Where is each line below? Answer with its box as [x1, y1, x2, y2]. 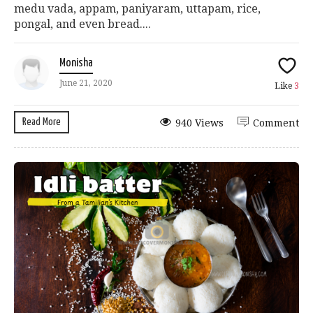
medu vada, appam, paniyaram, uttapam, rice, [14, 2, 261, 16]
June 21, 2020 [59, 78, 112, 89]
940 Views [175, 117, 224, 129]
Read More [22, 117, 61, 128]
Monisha [59, 57, 93, 70]
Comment [253, 117, 299, 129]
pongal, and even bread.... [14, 17, 151, 31]
